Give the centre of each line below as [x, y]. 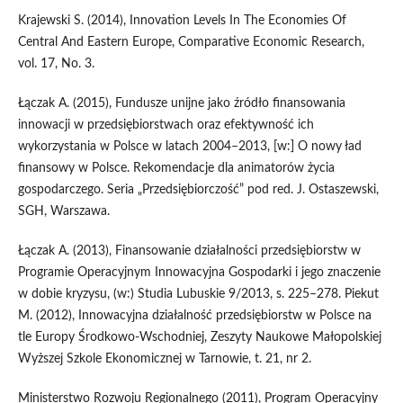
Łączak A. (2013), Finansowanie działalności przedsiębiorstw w [189, 251]
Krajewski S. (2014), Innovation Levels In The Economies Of [182, 21]
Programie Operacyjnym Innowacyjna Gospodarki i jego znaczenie [199, 273]
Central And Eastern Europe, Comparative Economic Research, [191, 43]
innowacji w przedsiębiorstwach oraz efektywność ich [166, 125]
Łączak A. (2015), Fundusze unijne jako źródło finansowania [181, 104]
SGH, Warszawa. [63, 212]
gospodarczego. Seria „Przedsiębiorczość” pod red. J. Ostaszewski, [198, 190]
